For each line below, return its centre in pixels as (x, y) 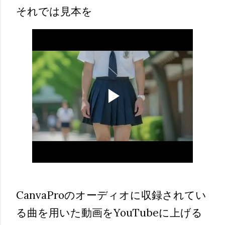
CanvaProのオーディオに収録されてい (111, 195)
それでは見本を (54, 12)
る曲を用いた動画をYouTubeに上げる (109, 212)
